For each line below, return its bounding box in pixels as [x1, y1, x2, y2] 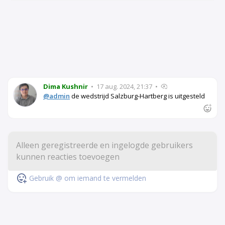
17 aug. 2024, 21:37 [95, 82, 154, 91]
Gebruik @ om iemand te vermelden [29, 173, 146, 183]
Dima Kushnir [43, 82, 88, 91]
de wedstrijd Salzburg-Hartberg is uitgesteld [70, 91, 205, 101]
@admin [43, 91, 70, 101]
